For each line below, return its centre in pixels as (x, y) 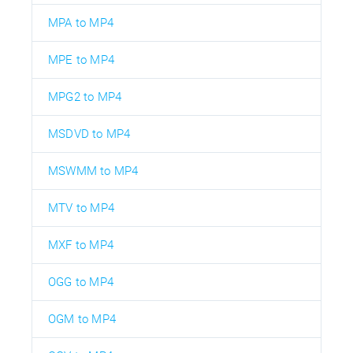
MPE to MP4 (81, 59)
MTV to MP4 (81, 208)
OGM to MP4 (82, 319)
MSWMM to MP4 (93, 171)
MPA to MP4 (81, 22)
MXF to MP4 (81, 245)
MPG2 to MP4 (85, 97)
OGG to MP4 (81, 282)
